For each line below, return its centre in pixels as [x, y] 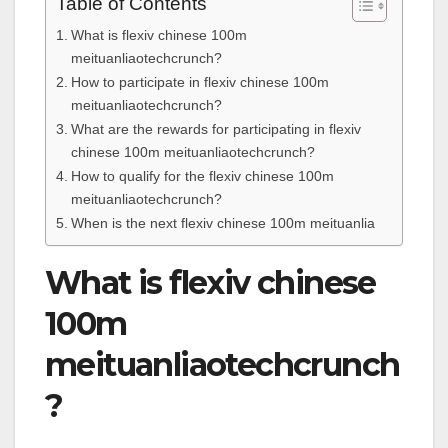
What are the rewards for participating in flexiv [215, 128]
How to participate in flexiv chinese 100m [199, 81]
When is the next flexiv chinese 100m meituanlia [222, 222]
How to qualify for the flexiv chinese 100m [202, 175]
